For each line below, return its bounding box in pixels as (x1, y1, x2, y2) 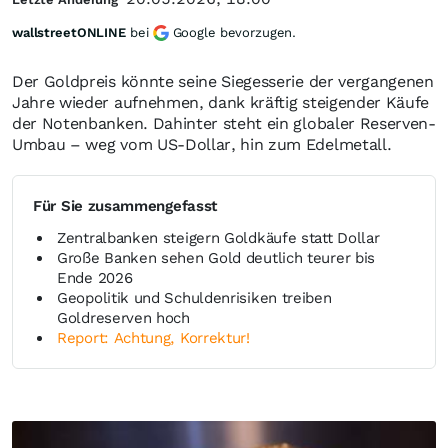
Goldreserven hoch (57, 309, 190, 327)
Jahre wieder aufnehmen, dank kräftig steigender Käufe (12, 93, 430, 112)
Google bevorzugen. (172, 25, 297, 40)
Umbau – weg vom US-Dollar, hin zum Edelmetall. (12, 135, 392, 154)
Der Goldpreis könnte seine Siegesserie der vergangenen (12, 72, 434, 91)
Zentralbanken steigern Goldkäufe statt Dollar (57, 229, 380, 247)
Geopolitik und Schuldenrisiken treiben (57, 289, 332, 307)
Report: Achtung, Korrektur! (57, 329, 250, 347)
